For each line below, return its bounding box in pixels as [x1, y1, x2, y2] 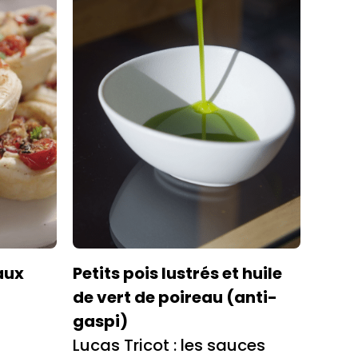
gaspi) [73, 310, 128, 333]
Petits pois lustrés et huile [73, 262, 282, 285]
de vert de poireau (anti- [73, 286, 277, 309]
